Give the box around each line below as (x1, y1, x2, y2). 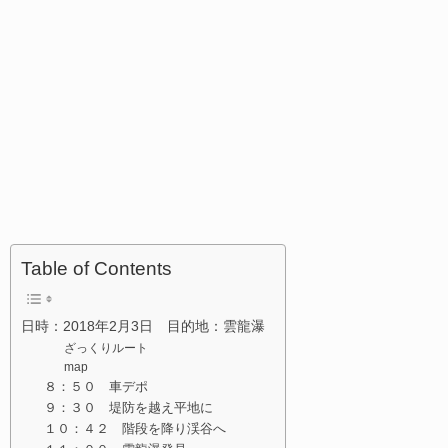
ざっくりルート (64, 341, 149, 354)
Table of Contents (21, 259, 172, 279)
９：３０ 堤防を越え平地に (43, 400, 213, 414)
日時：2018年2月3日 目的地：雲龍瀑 (21, 318, 265, 333)
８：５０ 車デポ (43, 379, 148, 393)
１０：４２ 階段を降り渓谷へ (43, 421, 226, 435)
